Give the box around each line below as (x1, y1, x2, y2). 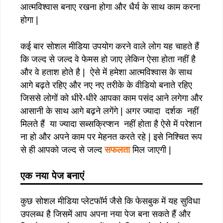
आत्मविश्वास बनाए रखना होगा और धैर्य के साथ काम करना (20, 1, 200, 12)
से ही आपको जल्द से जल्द (20, 144, 105, 155)
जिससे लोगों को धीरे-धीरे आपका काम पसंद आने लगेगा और (20, 93, 203, 103)
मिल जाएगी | (130, 144, 171, 155)
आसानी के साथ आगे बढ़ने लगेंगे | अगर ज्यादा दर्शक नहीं (20, 106, 199, 116)
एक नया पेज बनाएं (20, 170, 84, 181)
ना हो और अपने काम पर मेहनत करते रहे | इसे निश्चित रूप (20, 131, 202, 142)
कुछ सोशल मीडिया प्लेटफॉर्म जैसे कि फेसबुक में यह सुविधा (20, 196, 200, 206)
